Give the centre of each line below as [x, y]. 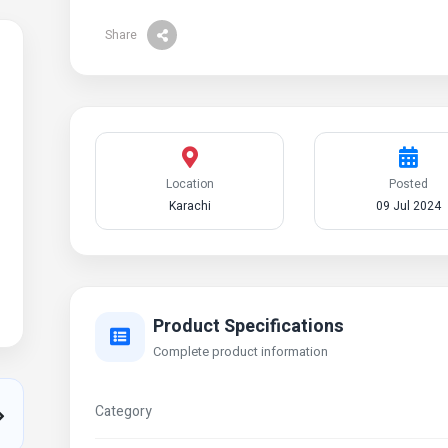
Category [123, 411]
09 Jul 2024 [409, 206]
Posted [409, 184]
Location [189, 184]
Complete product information [240, 351]
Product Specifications [248, 326]
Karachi [189, 206]
